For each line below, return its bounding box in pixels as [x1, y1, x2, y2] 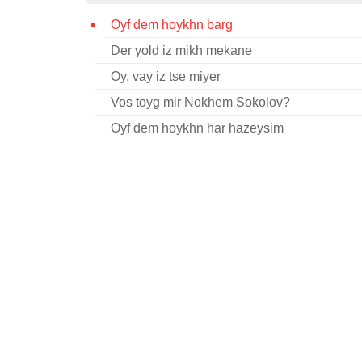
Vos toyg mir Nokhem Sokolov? [110, 95, 290, 109]
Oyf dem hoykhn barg [110, 18, 233, 32]
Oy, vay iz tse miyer [110, 69, 221, 83]
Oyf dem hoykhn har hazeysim [110, 121, 284, 135]
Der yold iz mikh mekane [110, 44, 252, 57]
